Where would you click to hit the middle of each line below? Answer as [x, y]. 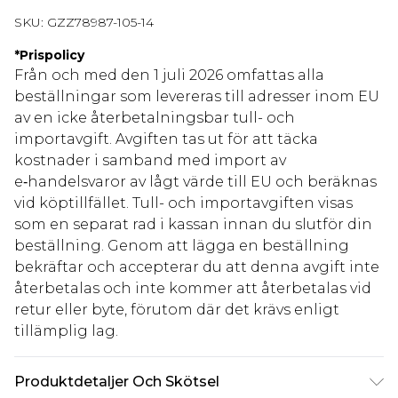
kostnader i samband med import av [150, 161]
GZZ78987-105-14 [100, 23]
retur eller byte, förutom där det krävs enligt [177, 310]
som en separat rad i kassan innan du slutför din [193, 225]
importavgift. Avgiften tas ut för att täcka [166, 139]
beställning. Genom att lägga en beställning [182, 246]
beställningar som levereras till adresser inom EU [197, 97]
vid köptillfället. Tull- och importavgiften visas [183, 203]
